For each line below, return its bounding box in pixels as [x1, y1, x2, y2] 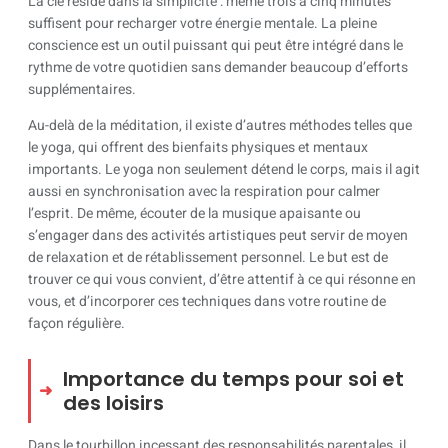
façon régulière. [28, 313, 125, 335]
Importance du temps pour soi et [63, 365, 404, 394]
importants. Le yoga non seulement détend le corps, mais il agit [28, 159, 420, 181]
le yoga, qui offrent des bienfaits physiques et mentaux [28, 137, 368, 159]
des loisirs [63, 389, 164, 418]
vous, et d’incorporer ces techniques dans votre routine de [28, 291, 386, 313]
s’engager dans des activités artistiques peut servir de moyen [28, 225, 408, 247]
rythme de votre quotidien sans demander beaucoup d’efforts [28, 56, 408, 78]
